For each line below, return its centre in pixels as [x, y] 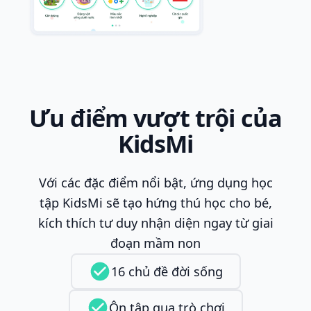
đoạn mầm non [155, 243]
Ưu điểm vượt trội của [155, 118]
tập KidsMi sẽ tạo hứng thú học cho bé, [155, 203]
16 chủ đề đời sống [167, 271]
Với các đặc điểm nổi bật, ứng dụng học [155, 183]
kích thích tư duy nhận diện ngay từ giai [155, 223]
